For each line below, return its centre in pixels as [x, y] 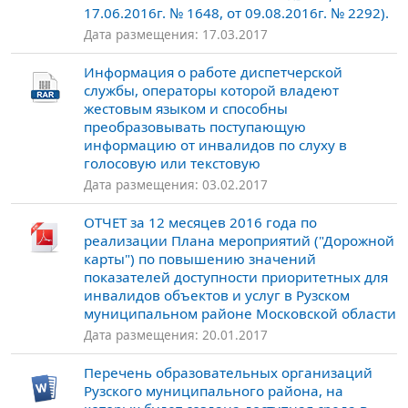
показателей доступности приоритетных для [236, 277]
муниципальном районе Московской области [240, 314]
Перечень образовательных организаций [228, 373]
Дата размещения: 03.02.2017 [176, 185]
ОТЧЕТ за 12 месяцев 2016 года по [200, 223]
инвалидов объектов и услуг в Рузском [217, 296]
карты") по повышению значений [200, 259]
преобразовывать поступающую [195, 127]
